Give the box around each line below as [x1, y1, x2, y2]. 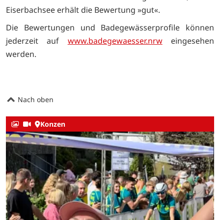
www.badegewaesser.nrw [67, 35, 163, 46]
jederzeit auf [6, 35, 68, 46]
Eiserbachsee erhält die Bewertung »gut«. [6, 4, 160, 15]
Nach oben [16, 94, 54, 104]
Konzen [40, 119, 65, 129]
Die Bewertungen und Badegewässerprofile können [6, 22, 214, 33]
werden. [6, 48, 36, 59]
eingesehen [162, 35, 215, 46]
